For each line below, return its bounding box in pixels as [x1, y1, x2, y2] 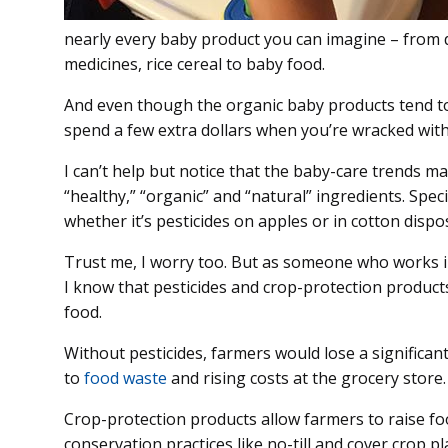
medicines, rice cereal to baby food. [64, 53, 325, 76]
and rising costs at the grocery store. [167, 367, 446, 390]
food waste [84, 367, 167, 390]
